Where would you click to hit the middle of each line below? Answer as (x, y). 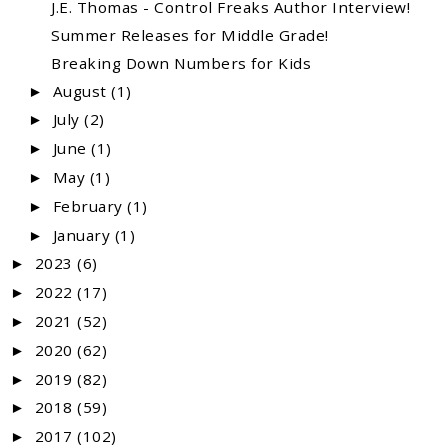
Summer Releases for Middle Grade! (190, 34)
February (90, 205)
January (83, 234)
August (82, 90)
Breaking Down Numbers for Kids (181, 62)
